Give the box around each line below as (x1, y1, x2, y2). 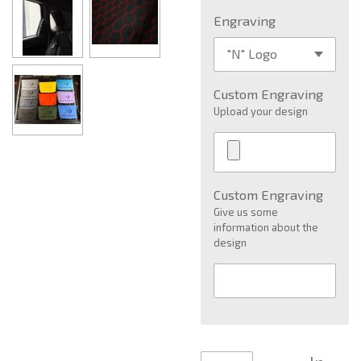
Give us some (214, 205, 279, 219)
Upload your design (214, 105, 309, 118)
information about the (214, 221, 319, 234)
